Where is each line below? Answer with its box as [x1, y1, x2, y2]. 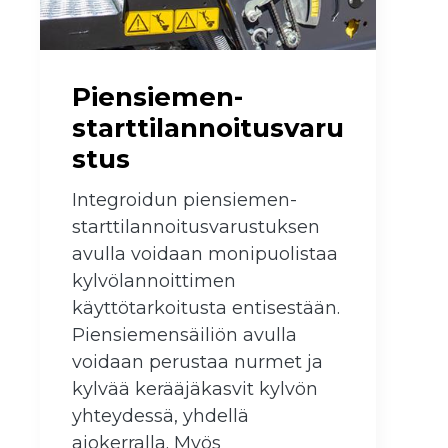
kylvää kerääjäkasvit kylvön [72, 378, 318, 401]
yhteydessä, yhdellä [72, 405, 249, 428]
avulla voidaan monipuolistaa [72, 243, 338, 266]
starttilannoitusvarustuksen [72, 216, 320, 239]
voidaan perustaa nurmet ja [72, 351, 323, 374]
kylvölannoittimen [72, 270, 236, 293]
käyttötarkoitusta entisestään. [72, 297, 340, 320]
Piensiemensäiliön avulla [72, 324, 297, 347]
